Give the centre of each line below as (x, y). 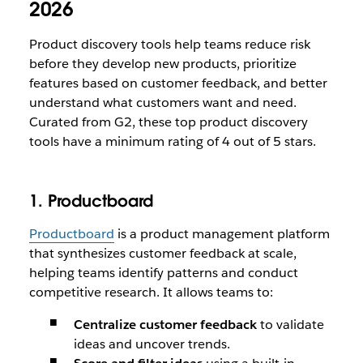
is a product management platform (222, 234)
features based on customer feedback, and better (178, 83)
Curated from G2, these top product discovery (168, 122)
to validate (290, 325)
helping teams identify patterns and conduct (163, 273)
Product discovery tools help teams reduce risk (169, 44)
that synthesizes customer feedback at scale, (162, 253)
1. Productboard (91, 201)
